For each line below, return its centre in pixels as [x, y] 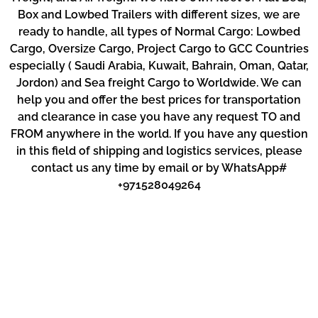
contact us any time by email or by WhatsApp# [159, 168]
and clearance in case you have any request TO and [159, 117]
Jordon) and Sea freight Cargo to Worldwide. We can [159, 83]
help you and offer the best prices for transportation [159, 100]
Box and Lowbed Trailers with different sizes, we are [159, 15]
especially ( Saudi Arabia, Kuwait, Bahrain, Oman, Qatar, [159, 66]
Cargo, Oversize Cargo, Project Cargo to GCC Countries [159, 49]
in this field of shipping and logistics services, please [159, 151]
